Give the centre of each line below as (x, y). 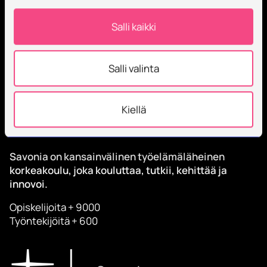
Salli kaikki (133, 27)
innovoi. (29, 184)
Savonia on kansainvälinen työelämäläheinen (117, 156)
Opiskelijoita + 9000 (55, 207)
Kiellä (133, 110)
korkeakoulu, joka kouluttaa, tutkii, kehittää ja (118, 170)
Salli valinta (133, 68)
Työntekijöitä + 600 (54, 221)
